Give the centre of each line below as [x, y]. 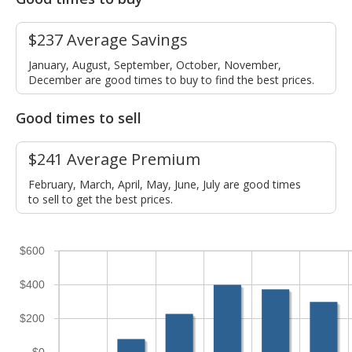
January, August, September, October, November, [155, 65]
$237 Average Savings [108, 40]
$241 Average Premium [114, 159]
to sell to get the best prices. [101, 200]
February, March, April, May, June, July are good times [165, 185]
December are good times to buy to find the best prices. [171, 80]
